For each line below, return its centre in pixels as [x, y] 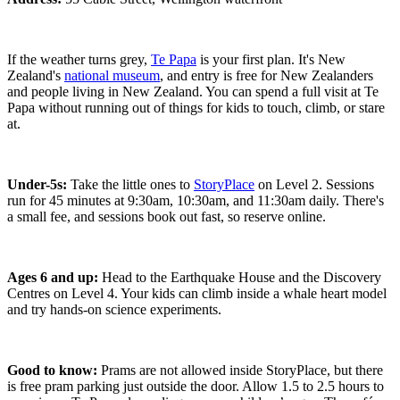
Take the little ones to [132, 185]
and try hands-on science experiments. [114, 310]
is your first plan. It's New [271, 60]
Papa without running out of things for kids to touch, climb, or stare [196, 108]
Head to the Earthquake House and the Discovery [242, 278]
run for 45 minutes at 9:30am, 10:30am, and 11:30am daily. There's [196, 201]
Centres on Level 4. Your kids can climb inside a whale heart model [197, 294]
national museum [112, 76]
